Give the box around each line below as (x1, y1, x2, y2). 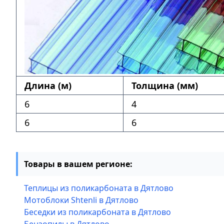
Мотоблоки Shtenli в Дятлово (24, 194, 138, 205)
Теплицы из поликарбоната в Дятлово (24, 182, 173, 193)
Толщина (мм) (131, 79, 198, 91)
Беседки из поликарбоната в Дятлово (24, 206, 171, 217)
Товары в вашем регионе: (24, 158, 132, 169)
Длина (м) (24, 79, 71, 91)
